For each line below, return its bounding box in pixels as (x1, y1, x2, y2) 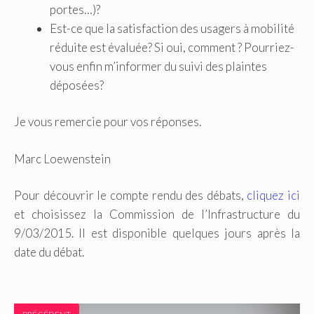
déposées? (50, 77, 104, 93)
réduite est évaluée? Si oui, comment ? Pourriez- (50, 39, 294, 55)
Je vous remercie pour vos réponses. (14, 114, 201, 130)
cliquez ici (247, 188, 300, 203)
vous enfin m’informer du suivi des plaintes (50, 58, 267, 74)
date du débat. (14, 245, 84, 260)
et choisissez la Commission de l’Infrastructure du (14, 207, 300, 222)
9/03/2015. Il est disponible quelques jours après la (14, 226, 300, 241)
